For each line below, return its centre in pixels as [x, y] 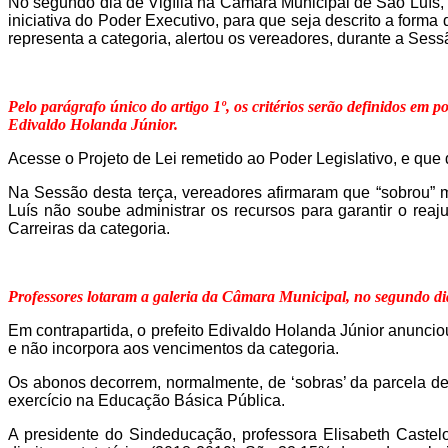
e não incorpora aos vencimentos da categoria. [173, 349]
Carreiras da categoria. [89, 229]
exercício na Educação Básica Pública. [146, 401]
